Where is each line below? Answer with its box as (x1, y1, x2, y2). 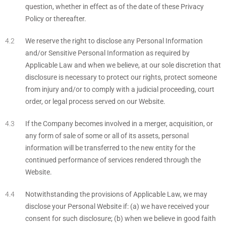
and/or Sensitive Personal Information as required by (25, 48, 190, 58)
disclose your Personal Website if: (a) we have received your (25, 202, 209, 211)
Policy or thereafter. (25, 14, 86, 23)
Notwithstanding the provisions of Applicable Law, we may (25, 190, 207, 199)
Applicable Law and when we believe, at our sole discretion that (25, 61, 221, 70)
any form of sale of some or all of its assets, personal (25, 131, 189, 140)
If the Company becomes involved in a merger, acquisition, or (25, 119, 213, 128)
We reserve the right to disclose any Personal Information (25, 36, 203, 45)
